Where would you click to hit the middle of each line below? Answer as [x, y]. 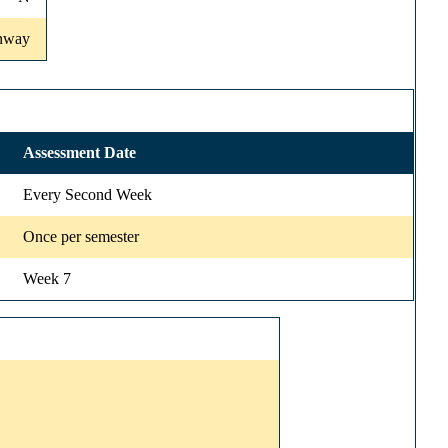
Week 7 [47, 278]
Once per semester [81, 236]
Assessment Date [79, 152]
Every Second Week [87, 194]
